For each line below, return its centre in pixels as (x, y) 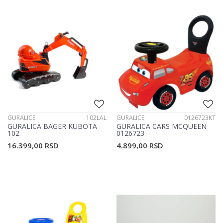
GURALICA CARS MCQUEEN (162, 126)
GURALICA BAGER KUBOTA (52, 126)
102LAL (96, 118)
